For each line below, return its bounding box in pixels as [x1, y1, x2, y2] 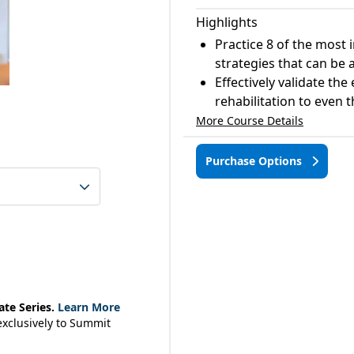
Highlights [196, 13, 258, 31]
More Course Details [196, 113, 303, 128]
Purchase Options [205, 153, 305, 168]
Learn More [55, 299, 120, 314]
